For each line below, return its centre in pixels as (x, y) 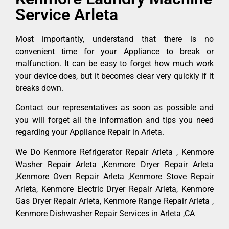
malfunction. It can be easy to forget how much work (114, 64)
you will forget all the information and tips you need (114, 120)
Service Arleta (67, 15)
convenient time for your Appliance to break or (114, 52)
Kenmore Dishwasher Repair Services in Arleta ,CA (105, 213)
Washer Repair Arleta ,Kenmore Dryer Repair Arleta (114, 164)
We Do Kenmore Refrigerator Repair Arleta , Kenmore (114, 152)
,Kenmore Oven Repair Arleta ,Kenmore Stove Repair (114, 176)
